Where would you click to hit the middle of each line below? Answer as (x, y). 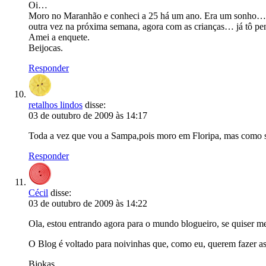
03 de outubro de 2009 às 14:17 (88, 115)
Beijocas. (46, 48)
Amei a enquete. (59, 37)
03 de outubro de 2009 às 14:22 (88, 203)
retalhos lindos (56, 105)
